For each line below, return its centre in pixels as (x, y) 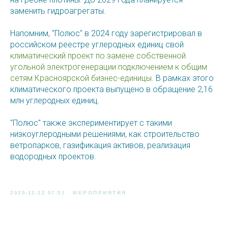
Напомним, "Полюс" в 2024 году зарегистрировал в (106, 34)
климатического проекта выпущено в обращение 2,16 (111, 90)
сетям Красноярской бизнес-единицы (81, 78)
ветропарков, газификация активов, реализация (100, 146)
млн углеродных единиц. (55, 101)
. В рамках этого (183, 78)
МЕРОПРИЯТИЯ (100, 193)
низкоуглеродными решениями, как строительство (105, 134)
